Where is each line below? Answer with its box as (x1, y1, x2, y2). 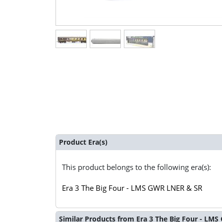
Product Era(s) (58, 137, 108, 147)
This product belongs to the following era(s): (62, 162, 212, 172)
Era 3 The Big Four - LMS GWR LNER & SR (62, 182, 203, 193)
